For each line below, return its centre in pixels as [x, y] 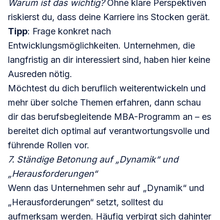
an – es [196, 117]
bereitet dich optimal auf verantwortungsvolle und [109, 131]
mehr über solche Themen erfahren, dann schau [104, 103]
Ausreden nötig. [40, 74]
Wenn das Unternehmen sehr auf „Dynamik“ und [106, 188]
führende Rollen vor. [49, 145]
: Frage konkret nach [69, 31]
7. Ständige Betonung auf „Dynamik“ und [93, 160]
